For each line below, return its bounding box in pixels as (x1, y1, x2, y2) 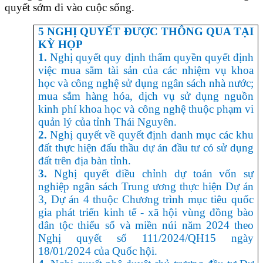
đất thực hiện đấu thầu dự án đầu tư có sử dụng (38, 141, 254, 154)
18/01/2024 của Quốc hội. (38, 245, 157, 258)
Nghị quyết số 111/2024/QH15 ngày (38, 232, 254, 245)
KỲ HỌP (38, 38, 83, 51)
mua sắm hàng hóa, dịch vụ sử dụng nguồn (38, 90, 254, 103)
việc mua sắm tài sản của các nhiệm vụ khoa (38, 64, 254, 77)
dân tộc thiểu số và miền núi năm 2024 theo (38, 219, 254, 232)
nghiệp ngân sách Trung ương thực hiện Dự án (38, 180, 254, 193)
